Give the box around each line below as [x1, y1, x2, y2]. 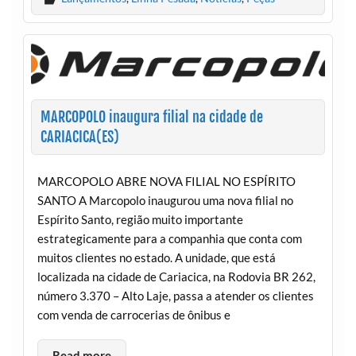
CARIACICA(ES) [40, 128, 119, 147]
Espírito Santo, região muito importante [37, 211, 243, 226]
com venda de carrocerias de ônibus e [37, 307, 230, 322]
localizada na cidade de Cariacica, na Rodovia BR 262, [37, 269, 315, 284]
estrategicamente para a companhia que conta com [37, 230, 302, 246]
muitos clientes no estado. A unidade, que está [37, 250, 276, 265]
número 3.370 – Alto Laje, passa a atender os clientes [37, 288, 314, 303]
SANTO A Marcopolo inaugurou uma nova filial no [37, 192, 293, 207]
